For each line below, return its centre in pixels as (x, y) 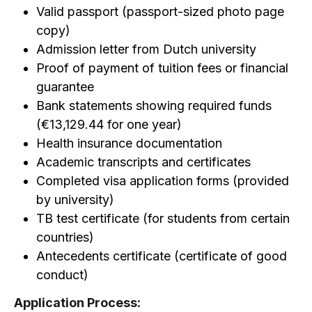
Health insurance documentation (129, 143)
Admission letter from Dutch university (146, 49)
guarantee (65, 87)
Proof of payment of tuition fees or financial (162, 68)
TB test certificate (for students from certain (163, 218)
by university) (75, 200)
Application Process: (77, 303)
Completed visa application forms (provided (163, 181)
